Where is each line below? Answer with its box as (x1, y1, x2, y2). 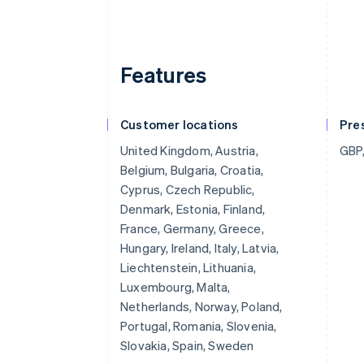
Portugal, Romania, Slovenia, (120, 318, 277, 334)
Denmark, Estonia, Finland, (120, 201, 266, 217)
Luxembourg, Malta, (120, 279, 231, 295)
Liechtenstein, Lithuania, (120, 259, 256, 275)
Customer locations (120, 116, 239, 132)
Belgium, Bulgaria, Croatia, (120, 162, 264, 178)
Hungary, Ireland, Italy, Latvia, (120, 240, 279, 256)
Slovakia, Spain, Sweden (120, 337, 254, 353)
